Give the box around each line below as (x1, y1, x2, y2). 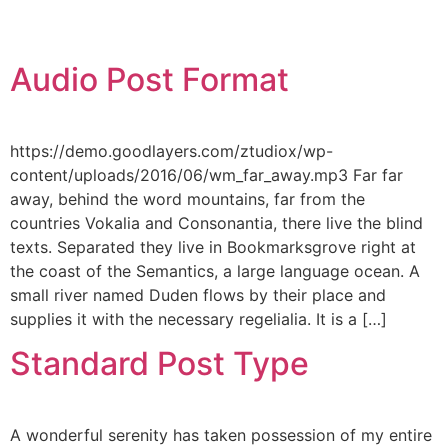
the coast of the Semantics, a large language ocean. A (10, 261, 420, 281)
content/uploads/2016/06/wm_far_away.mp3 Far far (10, 165, 403, 185)
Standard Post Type (10, 344, 309, 384)
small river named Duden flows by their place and (10, 285, 386, 305)
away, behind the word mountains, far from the (10, 189, 365, 209)
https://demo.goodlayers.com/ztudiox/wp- (10, 141, 333, 161)
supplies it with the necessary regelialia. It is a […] (10, 309, 387, 329)
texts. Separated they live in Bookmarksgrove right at (10, 237, 416, 257)
